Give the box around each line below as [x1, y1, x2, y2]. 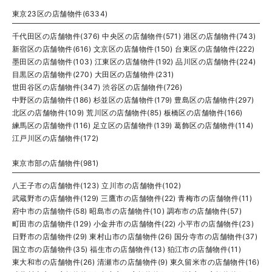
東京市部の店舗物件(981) [12, 158, 99, 168]
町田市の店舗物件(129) [12, 219, 92, 228]
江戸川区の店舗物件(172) [12, 134, 99, 143]
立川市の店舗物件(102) [101, 181, 182, 190]
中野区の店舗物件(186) [12, 95, 92, 104]
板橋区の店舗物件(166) [163, 108, 243, 117]
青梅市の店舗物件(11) [178, 194, 253, 203]
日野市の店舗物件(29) [12, 232, 87, 241]
